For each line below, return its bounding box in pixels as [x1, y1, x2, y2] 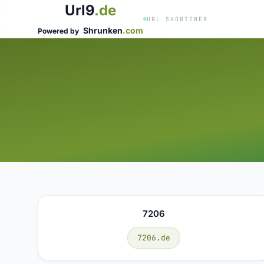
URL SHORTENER [147, 15, 208, 23]
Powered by [38, 27, 81, 35]
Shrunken [83, 25, 123, 35]
